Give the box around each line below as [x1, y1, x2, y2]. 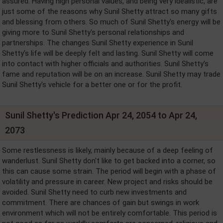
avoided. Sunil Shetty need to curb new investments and [2, 188, 187, 197]
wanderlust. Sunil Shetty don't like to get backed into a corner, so [2, 156, 216, 165]
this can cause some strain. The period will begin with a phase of [2, 167, 216, 176]
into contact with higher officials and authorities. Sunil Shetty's [2, 59, 209, 68]
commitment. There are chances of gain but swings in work [2, 198, 199, 207]
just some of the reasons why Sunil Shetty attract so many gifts [2, 7, 217, 16]
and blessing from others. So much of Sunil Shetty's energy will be [2, 17, 221, 26]
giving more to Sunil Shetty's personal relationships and [2, 28, 184, 37]
